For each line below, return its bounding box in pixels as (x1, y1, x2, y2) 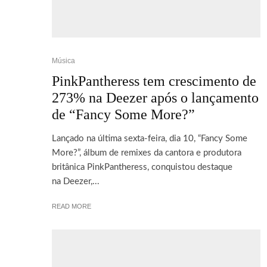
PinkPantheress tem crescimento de (52, 73, 256, 89)
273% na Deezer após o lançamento (52, 89, 259, 105)
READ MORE (52, 202, 91, 210)
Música (52, 56, 75, 65)
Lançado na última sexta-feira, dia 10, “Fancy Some (52, 133, 247, 143)
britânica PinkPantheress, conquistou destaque (52, 162, 232, 172)
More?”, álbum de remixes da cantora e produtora (52, 148, 241, 157)
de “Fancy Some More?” (52, 106, 195, 122)
